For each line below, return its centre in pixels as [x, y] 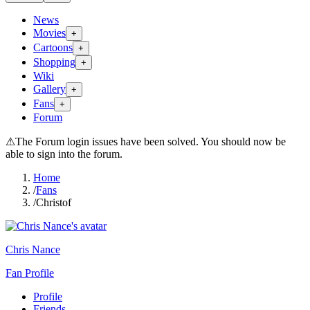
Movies [49, 33]
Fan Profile [30, 273]
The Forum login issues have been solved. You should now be [151, 142]
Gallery [49, 89]
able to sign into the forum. [64, 154]
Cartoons [53, 47]
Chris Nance [33, 249]
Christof [54, 202]
